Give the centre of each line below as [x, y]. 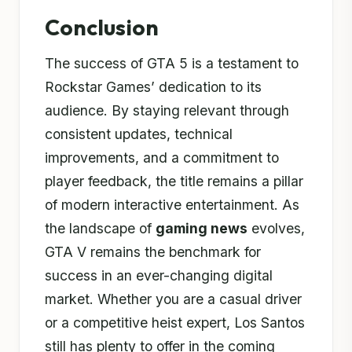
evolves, [276, 228]
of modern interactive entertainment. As [172, 204]
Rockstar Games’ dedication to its [153, 86]
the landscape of [100, 228]
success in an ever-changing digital [159, 275]
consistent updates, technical [139, 134]
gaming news [202, 228]
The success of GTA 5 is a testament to [172, 63]
